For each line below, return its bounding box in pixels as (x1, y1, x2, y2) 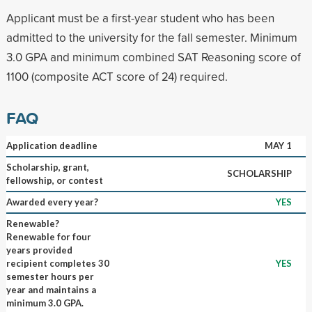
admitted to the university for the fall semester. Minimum (6, 29, 297, 45)
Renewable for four (6, 231, 91, 242)
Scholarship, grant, (6, 161, 89, 173)
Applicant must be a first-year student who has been (6, 9, 274, 26)
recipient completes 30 (6, 257, 109, 269)
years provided (6, 244, 72, 256)
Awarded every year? (6, 196, 98, 208)
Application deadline (6, 139, 97, 151)
